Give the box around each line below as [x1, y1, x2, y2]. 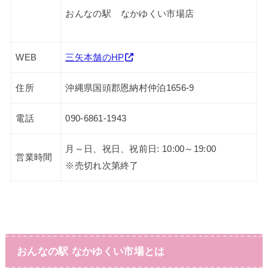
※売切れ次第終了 [65, 161, 139, 171]
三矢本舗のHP [65, 53, 124, 63]
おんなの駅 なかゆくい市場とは [16, 245, 165, 258]
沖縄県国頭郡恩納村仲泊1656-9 [65, 83, 194, 93]
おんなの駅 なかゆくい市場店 [65, 8, 194, 19]
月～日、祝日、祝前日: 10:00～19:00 [65, 144, 217, 154]
